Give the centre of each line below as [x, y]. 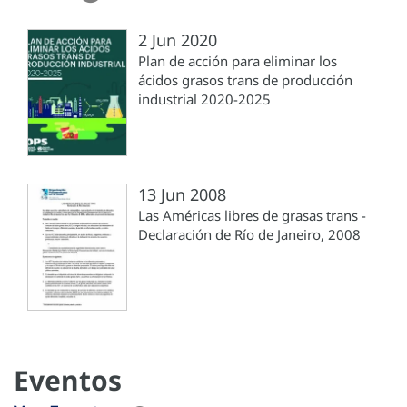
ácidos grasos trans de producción [245, 79]
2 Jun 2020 [178, 40]
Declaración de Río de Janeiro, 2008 [249, 234]
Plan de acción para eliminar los [238, 60]
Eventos [68, 380]
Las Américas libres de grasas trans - [252, 215]
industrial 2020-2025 [204, 99]
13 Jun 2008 [182, 194]
